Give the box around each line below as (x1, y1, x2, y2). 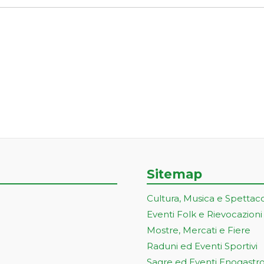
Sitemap (147, 167, 202, 181)
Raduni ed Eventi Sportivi (147, 240, 258, 252)
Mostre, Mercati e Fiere (147, 225, 250, 236)
